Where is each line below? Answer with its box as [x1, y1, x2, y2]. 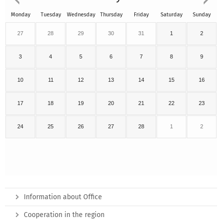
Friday [134, 11, 149, 18]
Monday [10, 11, 30, 18]
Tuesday [40, 11, 61, 18]
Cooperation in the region [24, 211, 105, 220]
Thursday [100, 11, 122, 18]
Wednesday [66, 11, 95, 18]
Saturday [161, 11, 182, 18]
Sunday [193, 11, 211, 18]
